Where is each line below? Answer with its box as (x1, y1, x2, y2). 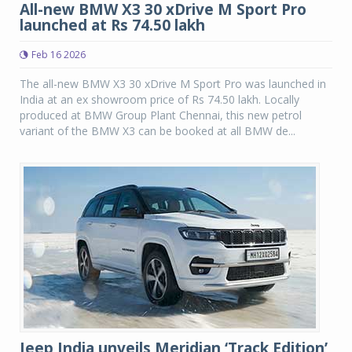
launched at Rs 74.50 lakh (20, 15, 205, 35)
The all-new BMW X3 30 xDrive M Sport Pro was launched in (20, 76, 326, 91)
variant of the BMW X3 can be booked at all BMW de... (20, 123, 295, 138)
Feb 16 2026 (31, 48, 86, 61)
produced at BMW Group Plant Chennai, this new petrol (20, 108, 302, 123)
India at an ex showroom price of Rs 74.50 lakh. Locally (20, 92, 299, 107)
